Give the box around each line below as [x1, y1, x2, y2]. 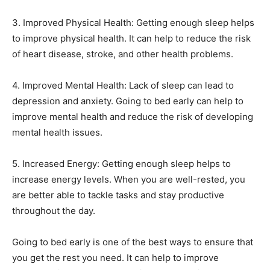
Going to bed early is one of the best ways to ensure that [12, 236, 253, 248]
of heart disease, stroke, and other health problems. [12, 48, 233, 60]
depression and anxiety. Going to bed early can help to [12, 95, 243, 107]
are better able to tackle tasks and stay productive [12, 189, 224, 201]
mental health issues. [12, 127, 102, 139]
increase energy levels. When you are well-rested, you [12, 174, 245, 186]
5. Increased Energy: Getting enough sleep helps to [12, 158, 231, 170]
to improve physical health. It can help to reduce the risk [12, 33, 251, 45]
